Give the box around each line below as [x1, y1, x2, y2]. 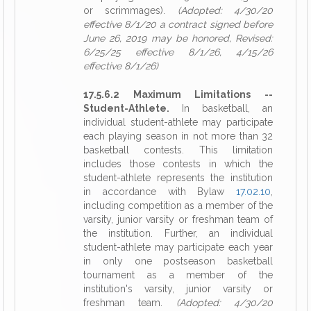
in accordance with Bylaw [83, 186, 236, 197]
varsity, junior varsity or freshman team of [83, 214, 273, 225]
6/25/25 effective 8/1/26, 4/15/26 [83, 47, 273, 58]
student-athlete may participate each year [83, 242, 273, 253]
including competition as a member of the [83, 200, 273, 211]
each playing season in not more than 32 [83, 131, 273, 142]
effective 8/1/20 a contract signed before [83, 19, 273, 30]
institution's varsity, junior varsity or [83, 283, 273, 294]
